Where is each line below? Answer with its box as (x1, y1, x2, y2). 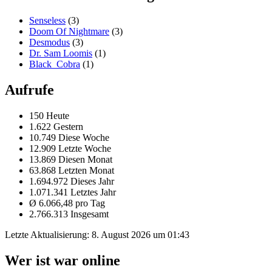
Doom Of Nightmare (29, 26, 109, 37)
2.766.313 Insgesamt (29, 208, 109, 219)
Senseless (29, 15, 66, 26)
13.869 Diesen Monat (29, 154, 112, 165)
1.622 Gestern (29, 121, 83, 132)
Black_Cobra (29, 59, 80, 70)
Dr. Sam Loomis (29, 48, 92, 59)
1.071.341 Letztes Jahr (29, 186, 116, 197)
